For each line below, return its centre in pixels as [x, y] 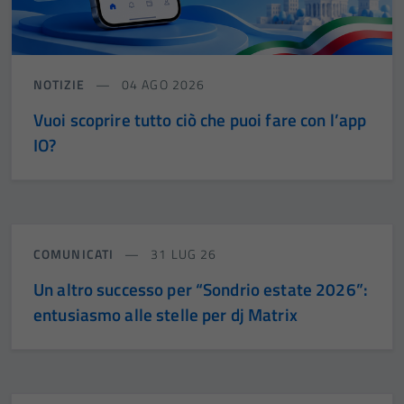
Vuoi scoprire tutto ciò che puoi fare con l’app [200, 120]
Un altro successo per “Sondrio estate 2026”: [201, 289]
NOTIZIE [61, 85]
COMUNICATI [76, 254]
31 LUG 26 [182, 254]
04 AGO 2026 [161, 85]
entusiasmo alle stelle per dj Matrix [165, 315]
